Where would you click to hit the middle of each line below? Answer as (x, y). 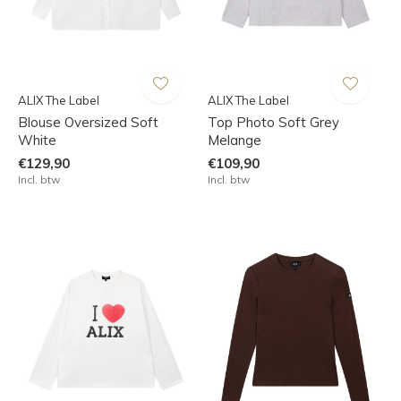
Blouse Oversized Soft (88, 122)
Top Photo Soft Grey (273, 122)
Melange (234, 140)
